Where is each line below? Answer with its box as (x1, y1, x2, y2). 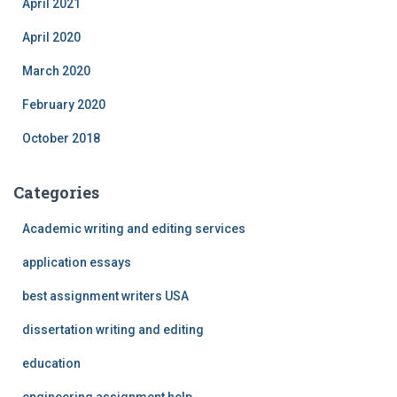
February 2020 (22, 97, 105, 112)
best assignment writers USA (22, 288, 189, 303)
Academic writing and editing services (22, 221, 245, 236)
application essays (22, 254, 131, 269)
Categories (13, 181, 99, 203)
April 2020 (22, 29, 81, 44)
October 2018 (22, 130, 100, 145)
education (22, 355, 81, 370)
